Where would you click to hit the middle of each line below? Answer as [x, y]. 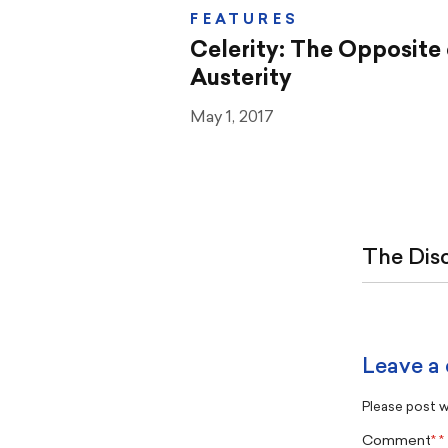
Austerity [241, 79]
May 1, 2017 [232, 117]
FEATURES [244, 20]
